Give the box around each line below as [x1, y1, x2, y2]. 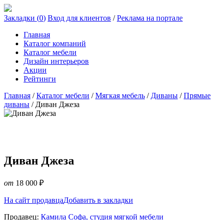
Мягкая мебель [95, 91, 145, 100]
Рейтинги [24, 75, 56, 83]
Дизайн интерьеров [24, 57, 89, 65]
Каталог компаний [24, 39, 86, 48]
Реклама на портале [117, 14, 183, 22]
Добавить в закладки [63, 195, 133, 204]
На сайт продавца [4, 195, 63, 204]
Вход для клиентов [48, 14, 111, 22]
